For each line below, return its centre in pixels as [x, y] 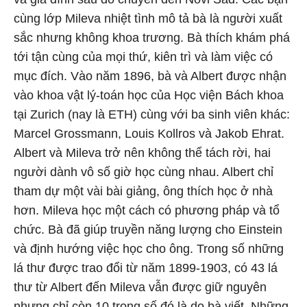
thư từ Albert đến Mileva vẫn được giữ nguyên [140, 287]
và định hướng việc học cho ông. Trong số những [149, 249]
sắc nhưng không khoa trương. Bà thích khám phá [152, 38]
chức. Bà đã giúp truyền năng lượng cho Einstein [148, 230]
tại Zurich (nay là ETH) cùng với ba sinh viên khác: [152, 114]
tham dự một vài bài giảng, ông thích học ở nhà [143, 191]
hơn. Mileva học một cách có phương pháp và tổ [147, 210]
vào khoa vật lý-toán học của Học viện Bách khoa [149, 95]
